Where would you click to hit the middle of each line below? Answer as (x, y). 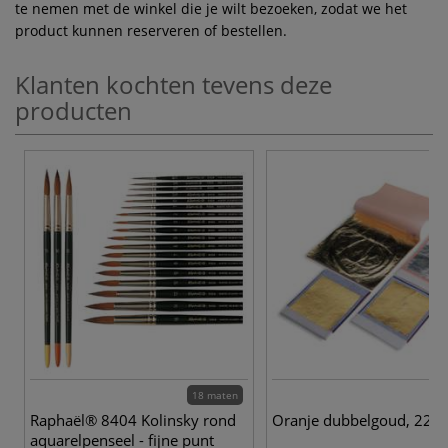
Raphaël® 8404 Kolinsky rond (133, 419)
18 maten (215, 394)
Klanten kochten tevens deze (173, 84)
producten (73, 110)
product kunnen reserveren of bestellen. (151, 30)
